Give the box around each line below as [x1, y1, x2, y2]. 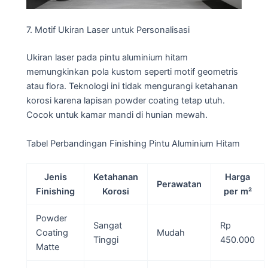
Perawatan [157, 179, 202, 190]
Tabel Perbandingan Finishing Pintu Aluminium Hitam [26, 138, 240, 149]
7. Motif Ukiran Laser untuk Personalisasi [26, 25, 190, 36]
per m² [223, 186, 252, 197]
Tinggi [93, 234, 118, 246]
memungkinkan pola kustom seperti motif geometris [26, 66, 238, 78]
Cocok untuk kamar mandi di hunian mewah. [26, 109, 208, 121]
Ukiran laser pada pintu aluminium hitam [26, 52, 188, 63]
